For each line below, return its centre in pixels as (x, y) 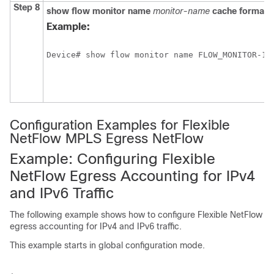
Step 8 (27, 8)
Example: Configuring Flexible (113, 159)
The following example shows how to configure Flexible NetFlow (136, 215)
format (253, 11)
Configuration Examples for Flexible (120, 125)
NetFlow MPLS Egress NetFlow (107, 139)
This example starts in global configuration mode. (107, 246)
